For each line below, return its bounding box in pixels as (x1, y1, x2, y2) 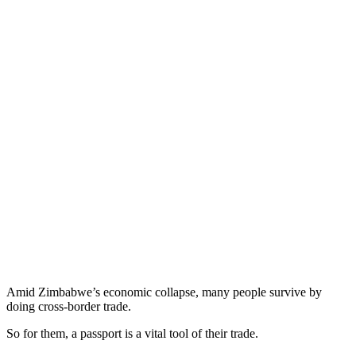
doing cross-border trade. (6, 299, 131, 313)
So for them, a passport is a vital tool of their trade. (6, 326, 258, 340)
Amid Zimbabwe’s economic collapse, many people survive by (6, 284, 322, 299)
